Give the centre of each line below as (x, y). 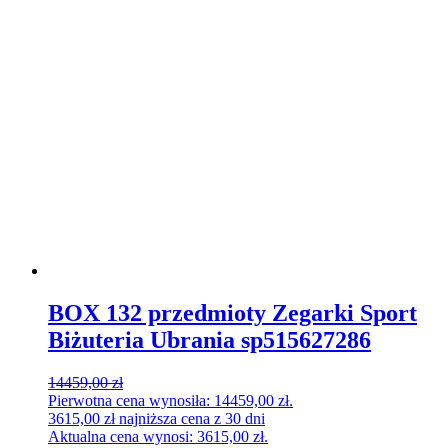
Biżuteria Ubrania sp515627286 (209, 339)
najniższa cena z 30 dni (190, 418)
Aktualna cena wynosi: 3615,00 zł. (158, 436)
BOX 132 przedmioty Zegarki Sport (232, 312)
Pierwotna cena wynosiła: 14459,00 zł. (170, 400)
